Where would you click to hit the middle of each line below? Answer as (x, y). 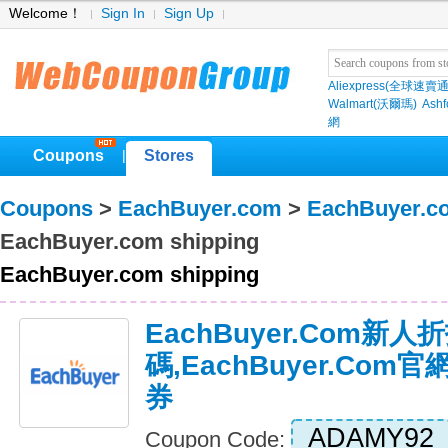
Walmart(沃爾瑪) (372, 104)
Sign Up (189, 13)
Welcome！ (45, 13)
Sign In (123, 13)
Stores (169, 155)
